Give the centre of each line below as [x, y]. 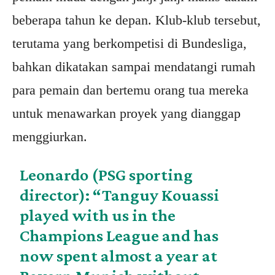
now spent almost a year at [119, 256]
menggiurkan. [50, 137]
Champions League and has [119, 236]
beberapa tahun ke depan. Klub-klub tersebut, [137, 20]
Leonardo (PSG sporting [107, 175]
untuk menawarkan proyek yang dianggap [126, 114]
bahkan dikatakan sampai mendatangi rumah [134, 67]
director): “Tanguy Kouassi [120, 195]
